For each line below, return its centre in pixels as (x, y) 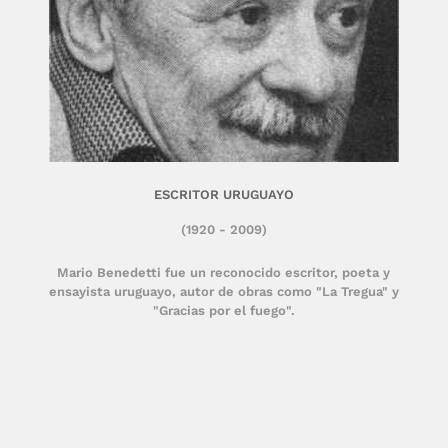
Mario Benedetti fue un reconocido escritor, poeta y (224, 272)
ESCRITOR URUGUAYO (223, 194)
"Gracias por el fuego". (223, 310)
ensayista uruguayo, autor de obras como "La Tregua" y (223, 291)
